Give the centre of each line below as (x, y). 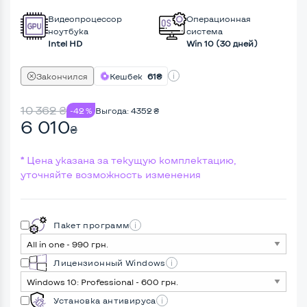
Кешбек (127, 76)
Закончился (62, 76)
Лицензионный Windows (106, 262)
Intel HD (65, 43)
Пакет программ (88, 225)
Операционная (219, 18)
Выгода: (113, 110)
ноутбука (68, 30)
